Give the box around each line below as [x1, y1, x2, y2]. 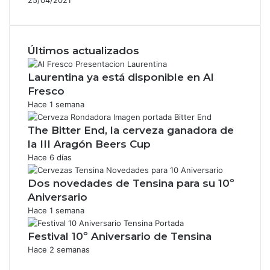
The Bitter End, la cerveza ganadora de [28, 124, 234, 136]
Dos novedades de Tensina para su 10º [28, 177, 234, 189]
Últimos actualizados [28, 44, 139, 57]
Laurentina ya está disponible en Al [28, 71, 214, 83]
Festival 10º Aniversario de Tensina [28, 230, 212, 242]
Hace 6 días [28, 152, 72, 162]
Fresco [28, 84, 64, 97]
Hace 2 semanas [28, 244, 90, 254]
